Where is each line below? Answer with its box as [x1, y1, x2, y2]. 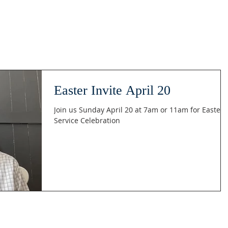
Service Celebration [54, 116, 120, 125]
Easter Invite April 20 [54, 83, 170, 98]
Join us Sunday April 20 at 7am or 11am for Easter [54, 105, 223, 115]
